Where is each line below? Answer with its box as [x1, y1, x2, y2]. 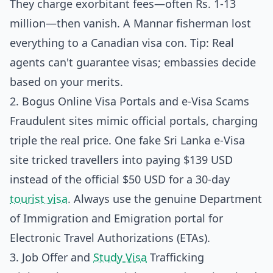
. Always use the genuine [68, 191, 199, 206]
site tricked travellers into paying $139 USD [10, 152, 233, 167]
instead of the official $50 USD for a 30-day [10, 172, 230, 186]
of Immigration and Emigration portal [10, 211, 205, 225]
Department [199, 191, 262, 206]
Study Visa [93, 250, 147, 264]
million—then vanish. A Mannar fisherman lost [10, 16, 251, 30]
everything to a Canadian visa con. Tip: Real [10, 35, 234, 50]
